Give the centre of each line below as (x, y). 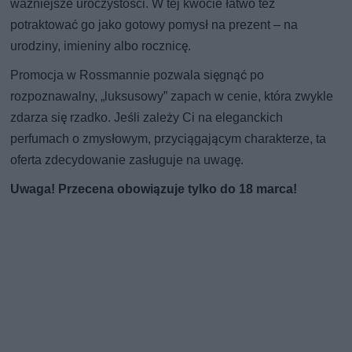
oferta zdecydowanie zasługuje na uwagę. (127, 160)
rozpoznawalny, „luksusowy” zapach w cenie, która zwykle (172, 97)
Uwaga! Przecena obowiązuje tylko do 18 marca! (154, 189)
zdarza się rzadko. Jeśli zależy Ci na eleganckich (147, 118)
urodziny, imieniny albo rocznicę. (101, 46)
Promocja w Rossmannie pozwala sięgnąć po (137, 75)
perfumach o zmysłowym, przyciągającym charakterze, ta (169, 139)
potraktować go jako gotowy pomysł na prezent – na (154, 25)
